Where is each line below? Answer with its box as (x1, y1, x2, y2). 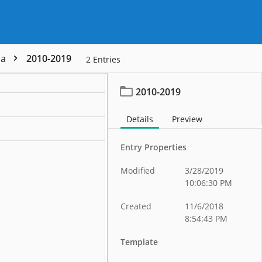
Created (120, 201, 152, 212)
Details (126, 113, 154, 125)
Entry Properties (120, 142, 187, 153)
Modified (120, 165, 156, 176)
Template (120, 236, 158, 247)
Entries (93, 54, 120, 65)
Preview (172, 113, 203, 125)
